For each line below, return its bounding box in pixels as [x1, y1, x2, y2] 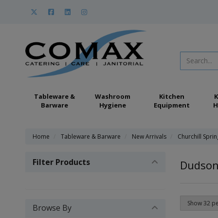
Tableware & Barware [61, 132, 121, 141]
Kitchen [159, 92, 184, 101]
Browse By [33, 202, 72, 213]
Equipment [154, 101, 190, 109]
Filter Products [33, 157, 90, 167]
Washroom [95, 92, 130, 101]
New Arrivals [132, 132, 166, 141]
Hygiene [99, 101, 126, 109]
